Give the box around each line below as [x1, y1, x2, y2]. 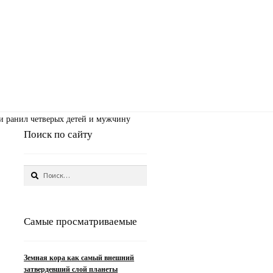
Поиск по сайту [24, 128, 93, 140]
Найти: [23, 165, 44, 174]
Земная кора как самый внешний [24, 253, 135, 262]
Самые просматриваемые [24, 216, 138, 228]
